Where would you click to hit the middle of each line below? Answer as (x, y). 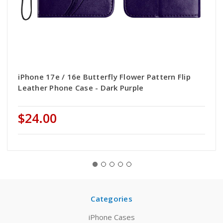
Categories (111, 199)
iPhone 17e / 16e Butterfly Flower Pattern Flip (104, 77)
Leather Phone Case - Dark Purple (81, 88)
